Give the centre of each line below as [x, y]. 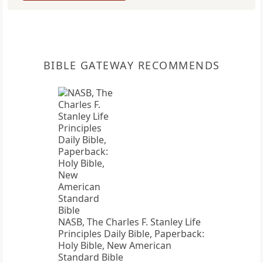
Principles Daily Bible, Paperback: [131, 234]
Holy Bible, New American [115, 246]
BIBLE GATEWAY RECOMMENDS [131, 65]
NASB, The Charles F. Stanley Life [129, 222]
